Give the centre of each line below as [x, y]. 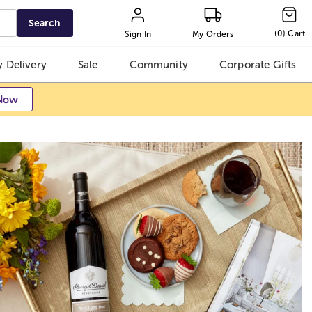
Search [45, 23]
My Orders [213, 34]
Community [158, 65]
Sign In [138, 34]
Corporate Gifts [258, 65]
